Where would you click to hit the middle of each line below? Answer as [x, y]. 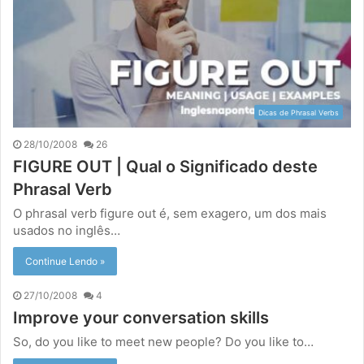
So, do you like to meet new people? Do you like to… [163, 342]
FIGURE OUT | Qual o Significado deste [165, 167]
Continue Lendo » [65, 262]
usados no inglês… [67, 231]
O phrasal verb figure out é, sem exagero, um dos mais [170, 214]
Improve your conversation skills [141, 318]
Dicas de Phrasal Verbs [299, 113]
